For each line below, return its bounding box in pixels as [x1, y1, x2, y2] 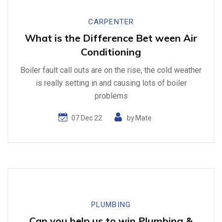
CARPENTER [88, 17, 134, 27]
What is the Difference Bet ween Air [25, 32, 197, 45]
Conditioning [81, 46, 141, 58]
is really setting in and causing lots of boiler [35, 78, 187, 88]
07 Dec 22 [71, 113, 102, 122]
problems [94, 91, 128, 101]
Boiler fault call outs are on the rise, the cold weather [20, 65, 202, 75]
